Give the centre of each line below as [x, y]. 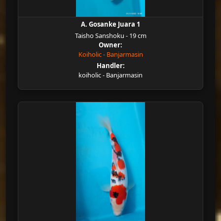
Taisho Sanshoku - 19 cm [110, 36]
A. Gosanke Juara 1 [110, 24]
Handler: [110, 66]
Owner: [110, 45]
